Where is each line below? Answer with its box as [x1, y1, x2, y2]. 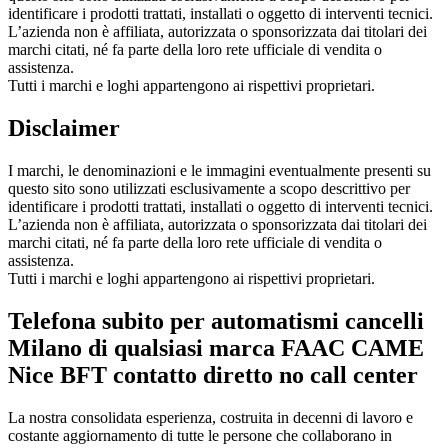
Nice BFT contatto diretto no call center [8, 361, 418, 388]
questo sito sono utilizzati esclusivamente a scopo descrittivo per [8, 179, 410, 197]
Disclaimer [8, 114, 120, 141]
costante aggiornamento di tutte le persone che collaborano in [8, 426, 392, 444]
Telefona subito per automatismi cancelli [8, 307, 424, 334]
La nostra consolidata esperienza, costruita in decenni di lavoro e [8, 408, 413, 426]
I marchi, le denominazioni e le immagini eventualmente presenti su [8, 161, 431, 179]
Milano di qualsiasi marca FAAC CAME [8, 334, 424, 361]
